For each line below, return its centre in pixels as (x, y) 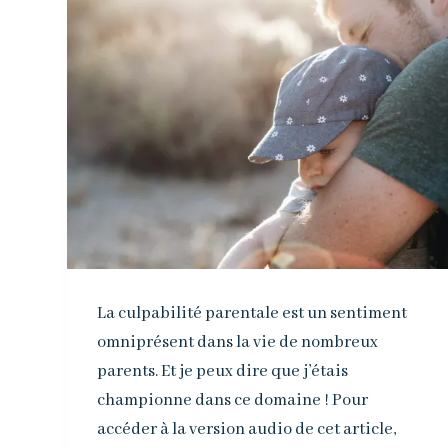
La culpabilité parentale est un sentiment (252, 313)
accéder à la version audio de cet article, (247, 429)
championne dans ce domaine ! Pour (233, 400)
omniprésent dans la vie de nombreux (238, 342)
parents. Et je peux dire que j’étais (223, 371)
